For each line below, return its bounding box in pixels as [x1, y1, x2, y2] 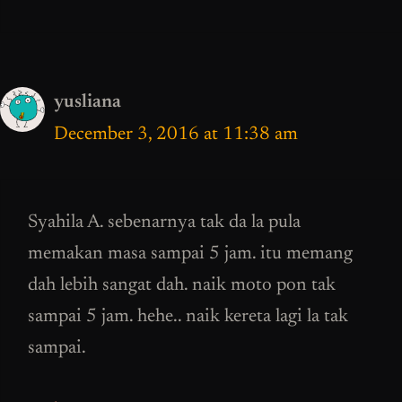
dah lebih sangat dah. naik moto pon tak [28, 276, 336, 296]
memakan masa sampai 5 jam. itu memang [28, 245, 353, 265]
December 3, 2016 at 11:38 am [54, 125, 298, 144]
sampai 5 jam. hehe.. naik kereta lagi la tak [28, 308, 348, 328]
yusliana [54, 92, 121, 112]
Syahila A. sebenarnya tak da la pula [28, 214, 301, 233]
